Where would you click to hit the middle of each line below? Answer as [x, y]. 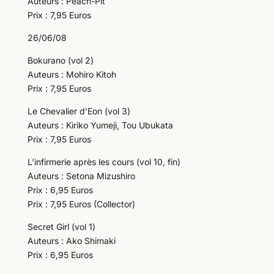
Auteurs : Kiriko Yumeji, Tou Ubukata [100, 125]
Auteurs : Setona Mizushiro [81, 176]
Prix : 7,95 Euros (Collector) [81, 204]
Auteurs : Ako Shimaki [71, 241]
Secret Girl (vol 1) [61, 227]
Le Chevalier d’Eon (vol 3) [79, 111]
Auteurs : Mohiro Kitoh [72, 74]
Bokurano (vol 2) [60, 60]
